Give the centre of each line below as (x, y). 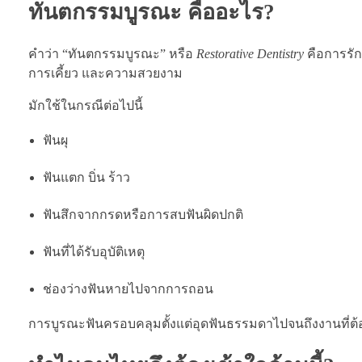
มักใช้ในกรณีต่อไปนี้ (86, 106)
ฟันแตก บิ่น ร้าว (86, 178)
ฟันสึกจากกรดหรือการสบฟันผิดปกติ (143, 215)
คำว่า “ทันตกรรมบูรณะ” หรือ (112, 54)
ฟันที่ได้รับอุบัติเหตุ (93, 252)
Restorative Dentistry (250, 54)
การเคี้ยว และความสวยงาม (105, 74)
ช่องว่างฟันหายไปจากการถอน (128, 289)
